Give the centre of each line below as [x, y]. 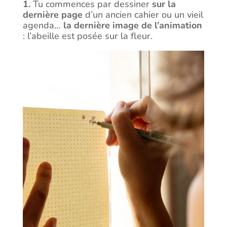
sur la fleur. [128, 36]
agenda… [43, 25]
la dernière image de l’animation [133, 25]
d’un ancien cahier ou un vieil [143, 14]
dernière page [52, 14]
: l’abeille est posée [62, 36]
